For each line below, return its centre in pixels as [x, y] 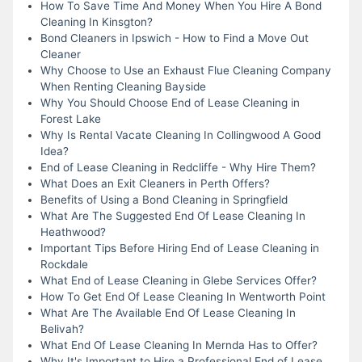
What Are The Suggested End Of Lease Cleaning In [173, 215]
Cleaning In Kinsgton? [96, 21]
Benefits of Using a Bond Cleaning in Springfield [164, 199]
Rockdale [64, 264]
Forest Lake [70, 118]
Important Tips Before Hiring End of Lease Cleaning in [179, 248]
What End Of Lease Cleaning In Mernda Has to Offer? [179, 345]
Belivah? [62, 328]
